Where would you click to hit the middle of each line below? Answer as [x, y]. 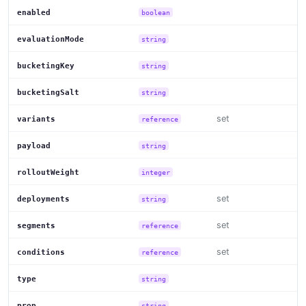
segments [36, 225]
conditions [41, 252]
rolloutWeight [48, 172]
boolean [156, 12]
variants [36, 119]
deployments [43, 199]
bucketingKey [46, 66]
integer [156, 172]
